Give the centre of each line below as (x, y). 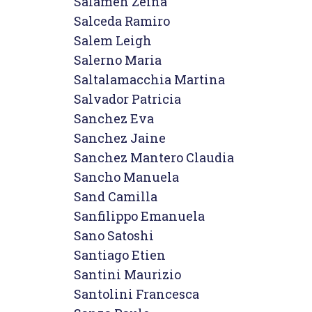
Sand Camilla (116, 196)
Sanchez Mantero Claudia (154, 157)
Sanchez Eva (114, 118)
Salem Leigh (113, 40)
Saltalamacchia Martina (149, 79)
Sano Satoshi (114, 235)
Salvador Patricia (127, 99)
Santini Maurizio (127, 274)
